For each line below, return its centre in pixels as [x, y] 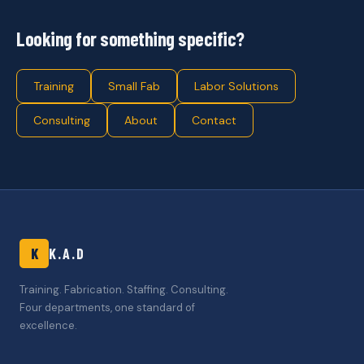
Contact [214, 120]
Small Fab [134, 86]
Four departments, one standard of [107, 308]
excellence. [48, 325]
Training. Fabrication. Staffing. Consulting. [124, 290]
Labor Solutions [236, 86]
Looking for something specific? [130, 39]
